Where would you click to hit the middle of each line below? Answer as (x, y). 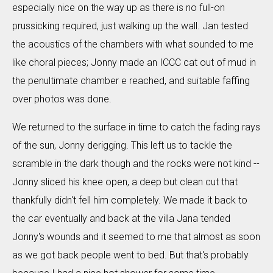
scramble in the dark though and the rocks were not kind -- (136, 164)
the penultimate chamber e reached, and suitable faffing (131, 81)
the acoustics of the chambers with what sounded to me (133, 44)
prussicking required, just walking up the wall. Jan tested (130, 26)
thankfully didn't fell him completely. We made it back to (130, 200)
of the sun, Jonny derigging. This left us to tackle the (122, 145)
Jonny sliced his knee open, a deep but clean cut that (125, 182)
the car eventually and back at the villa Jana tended (121, 218)
